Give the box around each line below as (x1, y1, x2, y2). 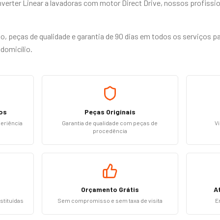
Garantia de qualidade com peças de (62, 119, 158, 126)
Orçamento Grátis (81, 185, 139, 193)
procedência (92, 127, 127, 134)
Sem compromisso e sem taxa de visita (57, 197, 163, 204)
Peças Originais (84, 108, 136, 116)
